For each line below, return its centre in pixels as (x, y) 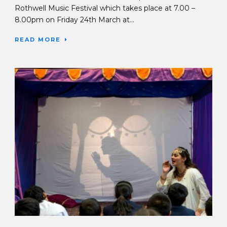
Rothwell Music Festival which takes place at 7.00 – (105, 8)
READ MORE (38, 39)
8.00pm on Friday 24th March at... (74, 20)
